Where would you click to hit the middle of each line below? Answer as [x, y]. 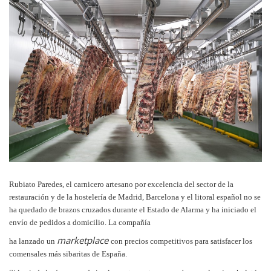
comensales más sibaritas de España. [68, 253]
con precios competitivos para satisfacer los [181, 241]
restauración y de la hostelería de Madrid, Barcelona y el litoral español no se [135, 197]
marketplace [84, 240]
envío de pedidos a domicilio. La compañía [80, 222]
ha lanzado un [33, 241]
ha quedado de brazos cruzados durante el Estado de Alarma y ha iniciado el [133, 209]
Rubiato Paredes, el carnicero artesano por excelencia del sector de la [121, 184]
